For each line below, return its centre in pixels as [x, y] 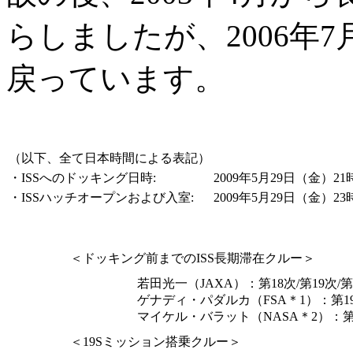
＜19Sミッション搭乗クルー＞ [155, 341]
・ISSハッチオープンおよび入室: [101, 197]
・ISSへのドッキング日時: [82, 177]
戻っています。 [116, 78]
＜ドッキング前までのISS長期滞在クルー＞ [192, 258]
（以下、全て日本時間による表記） [110, 158]
